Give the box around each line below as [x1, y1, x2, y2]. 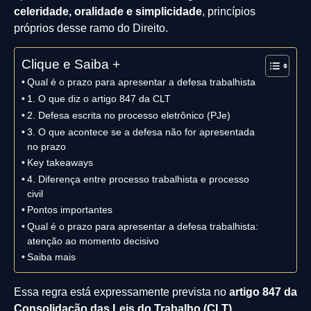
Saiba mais [26, 251, 76, 262]
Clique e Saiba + [22, 56, 120, 72]
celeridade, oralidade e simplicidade [14, 6, 202, 18]
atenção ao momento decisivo [26, 235, 159, 246]
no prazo [26, 140, 66, 152]
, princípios [202, 6, 255, 18]
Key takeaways [26, 156, 93, 168]
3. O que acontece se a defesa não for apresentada [26, 126, 255, 137]
